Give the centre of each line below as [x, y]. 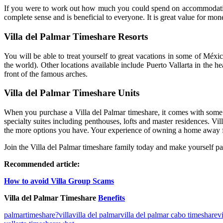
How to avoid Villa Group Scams [59, 181]
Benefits [111, 198]
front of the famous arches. [46, 74]
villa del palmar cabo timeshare [169, 215]
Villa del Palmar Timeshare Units [72, 93]
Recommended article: [43, 164]
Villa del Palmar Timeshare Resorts [76, 36]
